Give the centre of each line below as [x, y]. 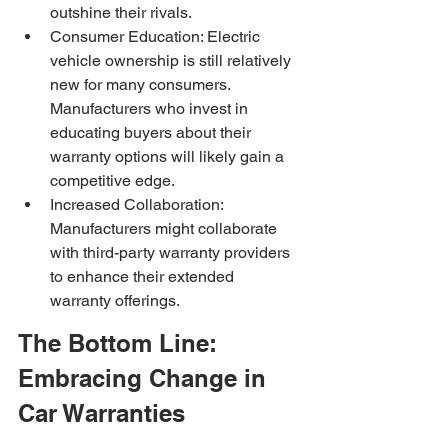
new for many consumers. [142, 85]
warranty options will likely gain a [169, 157]
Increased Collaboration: [138, 205]
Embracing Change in [145, 377]
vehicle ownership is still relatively [172, 61]
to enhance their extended [144, 277]
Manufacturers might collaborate [165, 229]
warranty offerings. [115, 301]
